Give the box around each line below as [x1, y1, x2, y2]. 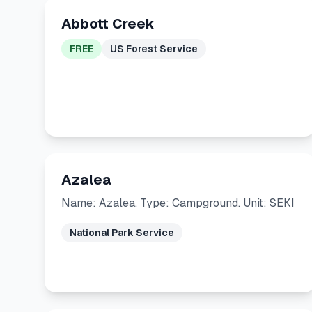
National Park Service [70, 226, 174, 239]
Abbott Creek [61, 15, 155, 33]
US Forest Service [110, 42, 198, 55]
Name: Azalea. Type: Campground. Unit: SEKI [61, 196, 295, 210]
